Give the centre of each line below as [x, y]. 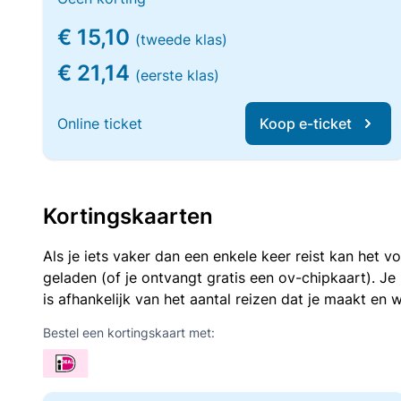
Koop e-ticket [306, 124]
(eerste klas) [177, 75]
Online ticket [100, 124]
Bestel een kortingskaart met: [129, 333]
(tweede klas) [181, 39]
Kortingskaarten [128, 216]
